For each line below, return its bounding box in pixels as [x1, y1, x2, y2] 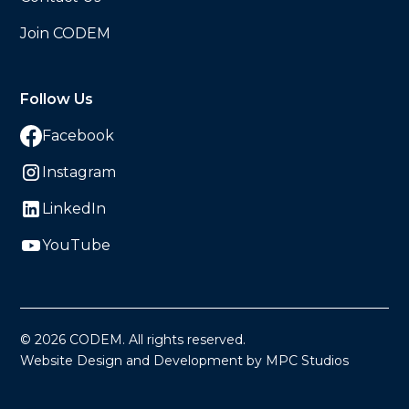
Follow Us [20, 90, 94, 109]
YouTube [42, 236, 111, 255]
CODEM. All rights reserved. [66, 331, 246, 349]
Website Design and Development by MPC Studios [20, 352, 350, 370]
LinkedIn [42, 200, 107, 218]
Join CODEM [20, 25, 111, 43]
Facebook [42, 127, 115, 145]
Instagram [42, 163, 117, 182]
